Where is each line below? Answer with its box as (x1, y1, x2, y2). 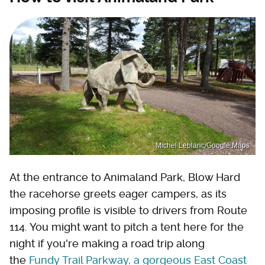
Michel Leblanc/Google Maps (156, 141, 250, 150)
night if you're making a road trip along (9, 237, 205, 250)
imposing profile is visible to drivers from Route (9, 204, 247, 217)
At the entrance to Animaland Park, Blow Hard (9, 171, 240, 184)
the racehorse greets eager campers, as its (9, 188, 227, 201)
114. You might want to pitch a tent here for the (9, 221, 244, 234)
